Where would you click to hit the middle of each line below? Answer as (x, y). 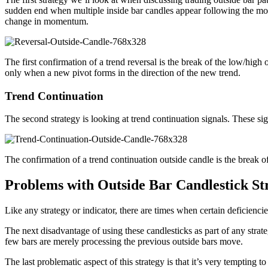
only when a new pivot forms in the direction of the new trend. (123, 72)
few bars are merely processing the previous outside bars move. (125, 242)
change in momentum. (47, 21)
